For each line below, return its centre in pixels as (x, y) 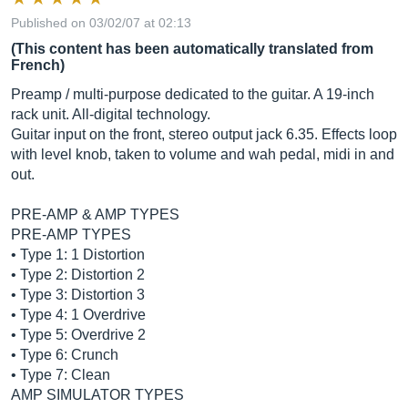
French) (38, 65)
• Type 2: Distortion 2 (78, 275)
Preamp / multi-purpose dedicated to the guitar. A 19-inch (193, 94)
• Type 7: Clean (61, 375)
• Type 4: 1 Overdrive (78, 315)
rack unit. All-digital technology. (111, 114)
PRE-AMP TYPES (71, 235)
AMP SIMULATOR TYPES (97, 395)
